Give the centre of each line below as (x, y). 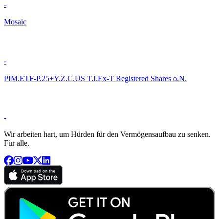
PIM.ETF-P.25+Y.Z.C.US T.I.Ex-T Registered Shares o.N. (95, 78)
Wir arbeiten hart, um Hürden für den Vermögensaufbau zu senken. (107, 134)
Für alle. (17, 143)
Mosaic (15, 22)
